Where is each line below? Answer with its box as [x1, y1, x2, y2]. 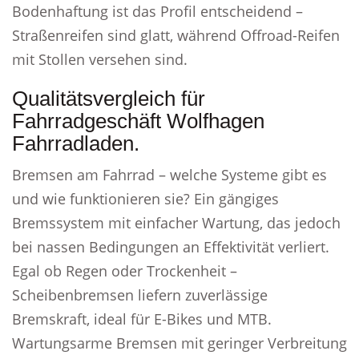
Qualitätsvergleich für [12, 87, 205, 111]
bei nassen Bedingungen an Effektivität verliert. [12, 237, 329, 256]
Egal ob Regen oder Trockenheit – [12, 261, 237, 280]
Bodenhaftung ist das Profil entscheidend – [12, 2, 303, 21]
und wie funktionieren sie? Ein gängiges [12, 189, 279, 208]
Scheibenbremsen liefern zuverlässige [12, 285, 268, 305]
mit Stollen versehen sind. [12, 50, 188, 69]
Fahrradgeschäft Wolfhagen [12, 109, 264, 133]
